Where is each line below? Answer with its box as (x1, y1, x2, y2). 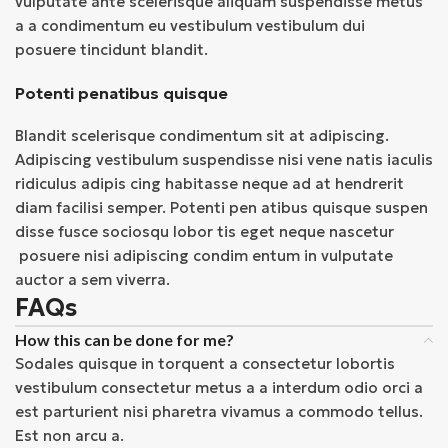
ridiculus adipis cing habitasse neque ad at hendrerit (15, 174, 405, 194)
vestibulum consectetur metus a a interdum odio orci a (15, 378, 424, 398)
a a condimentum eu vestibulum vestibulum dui (15, 16, 366, 36)
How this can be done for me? (15, 330, 235, 350)
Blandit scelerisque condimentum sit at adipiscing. (15, 126, 390, 146)
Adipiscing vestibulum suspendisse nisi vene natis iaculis (15, 150, 434, 170)
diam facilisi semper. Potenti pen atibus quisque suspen (15, 198, 429, 218)
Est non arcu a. (15, 426, 125, 446)
